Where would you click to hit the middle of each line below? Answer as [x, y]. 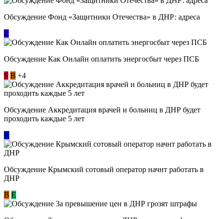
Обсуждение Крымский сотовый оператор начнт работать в [104, 169]
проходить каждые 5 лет [44, 118]
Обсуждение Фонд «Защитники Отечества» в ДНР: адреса [102, 17]
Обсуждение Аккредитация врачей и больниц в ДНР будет [102, 109]
